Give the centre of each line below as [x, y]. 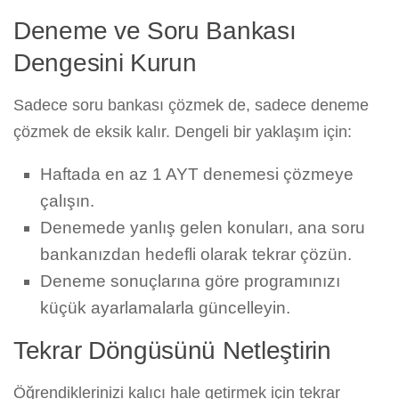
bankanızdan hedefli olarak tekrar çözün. [196, 255]
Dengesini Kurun [105, 63]
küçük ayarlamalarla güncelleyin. [165, 308]
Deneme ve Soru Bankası [155, 31]
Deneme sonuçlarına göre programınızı [190, 281]
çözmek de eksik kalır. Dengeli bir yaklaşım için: [183, 132]
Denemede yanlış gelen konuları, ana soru [203, 228]
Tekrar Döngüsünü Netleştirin [172, 351]
